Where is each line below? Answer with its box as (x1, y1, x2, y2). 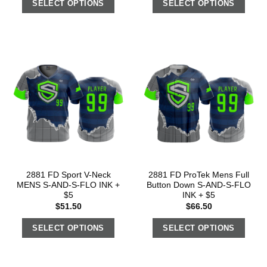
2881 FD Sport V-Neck (26, 170, 111, 180)
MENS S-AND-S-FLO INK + (17, 181, 120, 190)
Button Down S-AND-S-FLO (147, 181, 251, 190)
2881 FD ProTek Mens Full (148, 170, 249, 180)
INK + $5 (182, 191, 215, 200)
